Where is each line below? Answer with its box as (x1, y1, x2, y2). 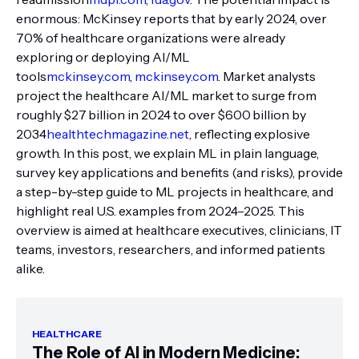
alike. (16, 260, 45, 276)
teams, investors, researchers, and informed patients (16, 241, 325, 257)
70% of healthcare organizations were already (16, 30, 285, 46)
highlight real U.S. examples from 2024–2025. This (16, 203, 305, 219)
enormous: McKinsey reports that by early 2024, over (16, 10, 327, 26)
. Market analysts (218, 68, 316, 84)
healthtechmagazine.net (46, 126, 189, 142)
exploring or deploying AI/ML (16, 49, 190, 65)
